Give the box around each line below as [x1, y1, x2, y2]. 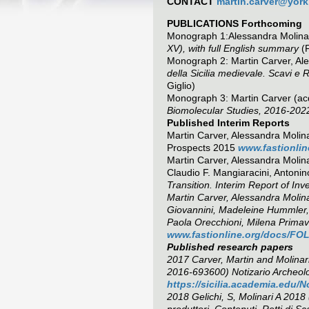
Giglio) [167, 79, 195, 91]
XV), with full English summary [167, 42, 299, 54]
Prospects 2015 [167, 141, 238, 153]
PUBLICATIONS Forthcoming [167, 17, 302, 29]
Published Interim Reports [167, 117, 290, 128]
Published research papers [167, 241, 293, 252]
